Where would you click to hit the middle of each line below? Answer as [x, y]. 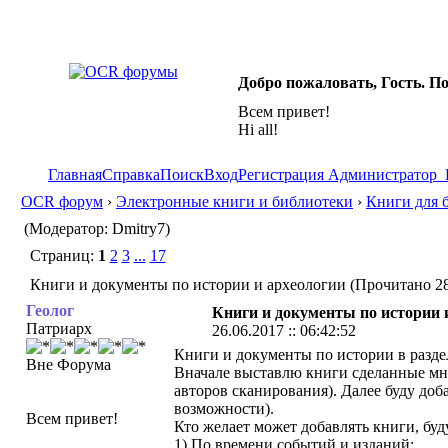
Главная [75, 174]
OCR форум [62, 201]
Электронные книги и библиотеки [234, 201]
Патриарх [58, 328]
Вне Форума [68, 364]
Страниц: [61, 255]
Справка [131, 174]
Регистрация [281, 174]
